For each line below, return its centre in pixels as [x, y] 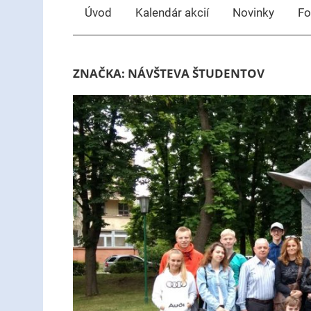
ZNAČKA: [100, 73]
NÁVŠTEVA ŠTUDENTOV [196, 73]
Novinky [253, 13]
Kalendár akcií [172, 13]
